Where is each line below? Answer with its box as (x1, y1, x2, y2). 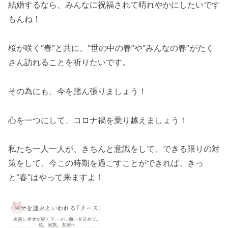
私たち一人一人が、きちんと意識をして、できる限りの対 (8, 144, 220, 154)
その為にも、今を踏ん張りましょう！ (8, 85, 147, 96)
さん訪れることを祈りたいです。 (8, 56, 130, 67)
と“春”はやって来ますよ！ (8, 172, 104, 183)
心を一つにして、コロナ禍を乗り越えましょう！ (8, 115, 187, 125)
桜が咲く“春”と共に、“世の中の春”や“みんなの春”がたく (8, 42, 214, 53)
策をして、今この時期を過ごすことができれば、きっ (8, 158, 204, 168)
